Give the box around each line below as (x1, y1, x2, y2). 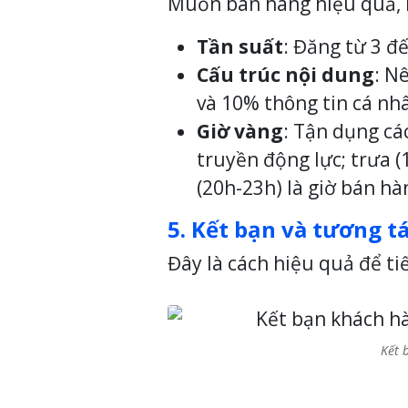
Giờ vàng (197, 118, 283, 145)
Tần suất (197, 34, 283, 60)
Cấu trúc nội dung (197, 62, 374, 88)
